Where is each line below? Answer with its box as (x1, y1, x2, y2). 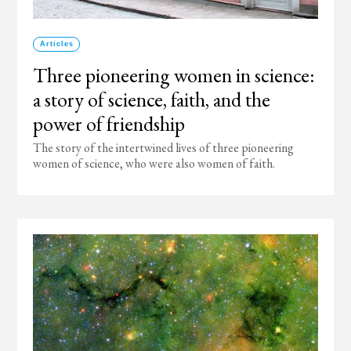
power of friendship (33, 110, 186, 137)
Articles (39, 40, 74, 48)
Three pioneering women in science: (33, 62, 316, 89)
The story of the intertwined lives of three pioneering (33, 139, 295, 156)
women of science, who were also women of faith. (33, 155, 276, 172)
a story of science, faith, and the (33, 86, 271, 113)
